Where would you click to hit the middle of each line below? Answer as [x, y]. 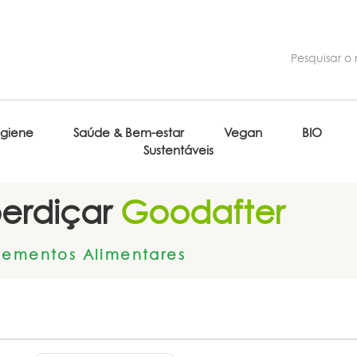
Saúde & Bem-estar [129, 133]
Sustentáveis [178, 150]
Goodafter [198, 212]
